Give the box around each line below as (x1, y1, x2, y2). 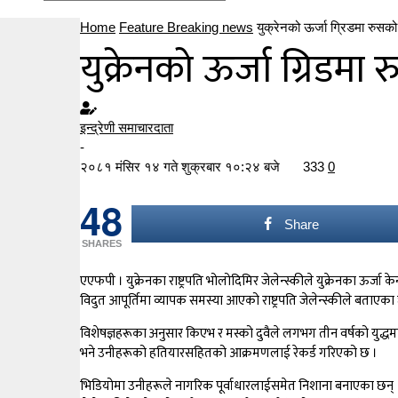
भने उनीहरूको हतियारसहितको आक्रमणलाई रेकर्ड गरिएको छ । (80, 342, 378, 364)
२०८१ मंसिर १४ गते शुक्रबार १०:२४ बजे (80, 159, 283, 174)
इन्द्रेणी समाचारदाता (80, 120, 173, 135)
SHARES (81, 238, 122, 249)
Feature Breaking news (119, 20, 253, 35)
